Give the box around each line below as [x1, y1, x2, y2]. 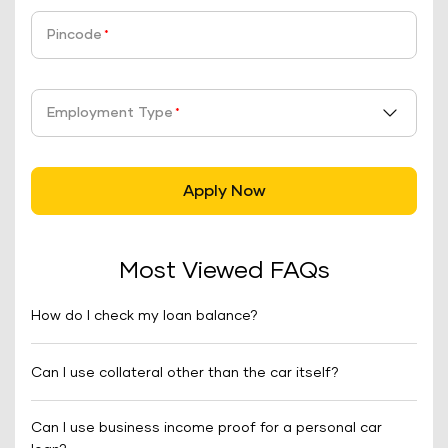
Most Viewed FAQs [118, 259, 330, 283]
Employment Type [47, 106, 173, 120]
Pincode [47, 28, 102, 42]
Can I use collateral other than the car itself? [31, 366, 339, 380]
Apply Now [182, 183, 266, 199]
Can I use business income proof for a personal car [31, 421, 382, 435]
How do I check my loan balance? [31, 309, 258, 323]
